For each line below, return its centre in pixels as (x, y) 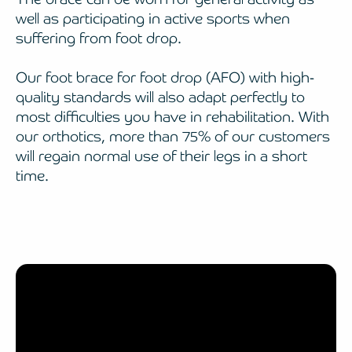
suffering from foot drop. (99, 38)
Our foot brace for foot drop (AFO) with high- (165, 78)
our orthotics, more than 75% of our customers (173, 137)
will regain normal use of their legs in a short (161, 156)
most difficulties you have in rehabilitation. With (172, 117)
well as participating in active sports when (153, 19)
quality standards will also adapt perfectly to (160, 97)
